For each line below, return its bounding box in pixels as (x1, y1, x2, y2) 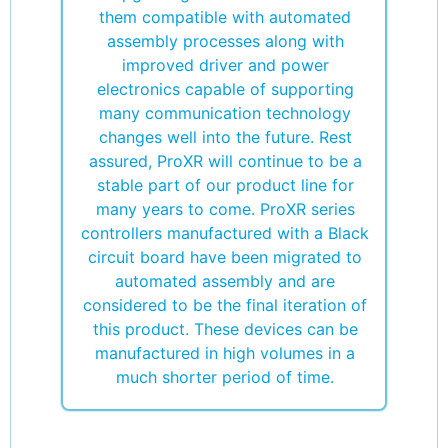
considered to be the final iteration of (83, 294, 367, 315)
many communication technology (99, 102, 351, 123)
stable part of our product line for (96, 174, 354, 195)
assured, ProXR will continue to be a (88, 150, 362, 171)
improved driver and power (121, 54, 329, 75)
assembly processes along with (106, 30, 344, 51)
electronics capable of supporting (96, 78, 354, 99)
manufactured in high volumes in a (95, 342, 355, 363)
